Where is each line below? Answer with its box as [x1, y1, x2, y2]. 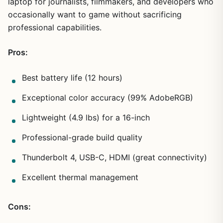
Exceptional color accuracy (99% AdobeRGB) [22, 92, 193, 103]
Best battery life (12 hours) [22, 72, 122, 83]
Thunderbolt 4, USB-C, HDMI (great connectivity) [22, 152, 207, 162]
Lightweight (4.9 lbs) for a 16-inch [22, 112, 150, 122]
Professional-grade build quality [22, 132, 142, 142]
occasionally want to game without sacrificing [8, 9, 182, 19]
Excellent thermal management [22, 172, 138, 182]
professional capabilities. [8, 22, 102, 32]
